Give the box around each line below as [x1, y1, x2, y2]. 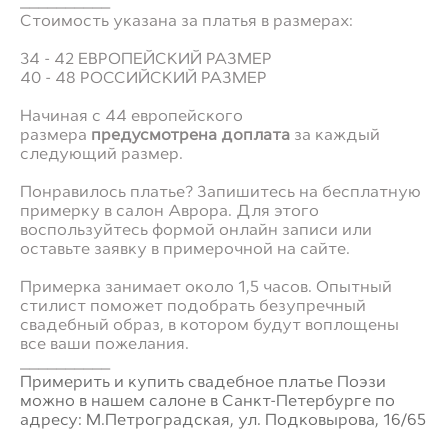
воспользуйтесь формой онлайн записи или [20, 219, 372, 240]
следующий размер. [20, 143, 183, 164]
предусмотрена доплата [91, 124, 290, 145]
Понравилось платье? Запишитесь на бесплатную [20, 181, 421, 202]
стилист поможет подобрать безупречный [20, 295, 366, 316]
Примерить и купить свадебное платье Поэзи [20, 371, 386, 392]
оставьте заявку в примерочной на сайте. [20, 238, 350, 259]
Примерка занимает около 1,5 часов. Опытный [20, 276, 392, 297]
